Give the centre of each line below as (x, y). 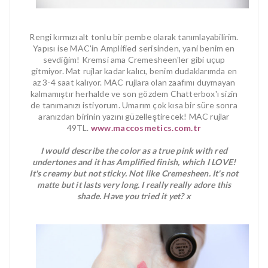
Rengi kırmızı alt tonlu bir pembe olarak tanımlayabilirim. (134, 36)
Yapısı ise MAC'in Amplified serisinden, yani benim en (134, 48)
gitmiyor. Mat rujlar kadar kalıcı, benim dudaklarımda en (134, 71)
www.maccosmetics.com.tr (146, 127)
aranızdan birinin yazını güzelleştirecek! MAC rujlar (134, 116)
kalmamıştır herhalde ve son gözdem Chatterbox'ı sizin (134, 93)
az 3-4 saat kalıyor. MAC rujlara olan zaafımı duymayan (134, 82)
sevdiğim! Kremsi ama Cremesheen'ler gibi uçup (134, 59)
